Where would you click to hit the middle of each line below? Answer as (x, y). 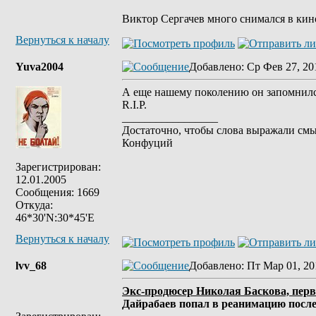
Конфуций (147, 143)
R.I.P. (134, 105)
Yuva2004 (39, 67)
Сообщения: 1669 (57, 192)
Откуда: (34, 205)
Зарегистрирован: (58, 167)
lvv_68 (31, 266)
